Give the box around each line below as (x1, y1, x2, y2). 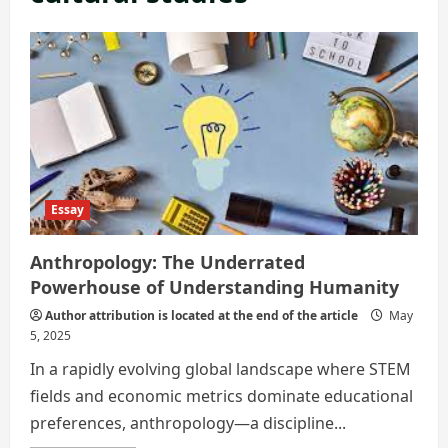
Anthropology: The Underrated (30, 249, 305, 274)
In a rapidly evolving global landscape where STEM (30, 357, 411, 380)
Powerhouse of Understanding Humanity (30, 274, 399, 299)
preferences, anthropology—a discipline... (30, 411, 346, 434)
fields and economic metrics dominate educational (30, 384, 413, 407)
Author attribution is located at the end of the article (45, 306, 358, 324)
